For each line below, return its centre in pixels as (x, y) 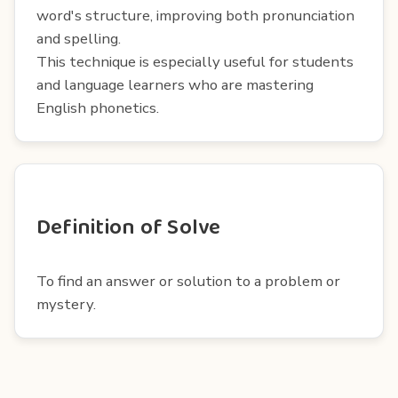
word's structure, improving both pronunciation (195, 15)
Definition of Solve (129, 227)
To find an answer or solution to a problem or (188, 281)
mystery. (66, 304)
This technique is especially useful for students (195, 61)
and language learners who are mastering (175, 84)
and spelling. (79, 38)
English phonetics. (98, 107)
